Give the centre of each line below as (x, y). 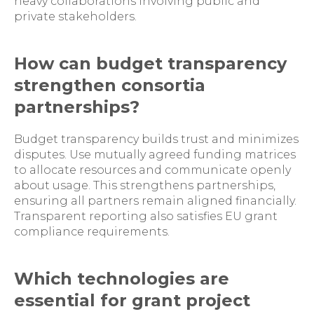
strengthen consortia (110, 85)
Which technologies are (122, 279)
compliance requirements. (92, 232)
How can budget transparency (150, 63)
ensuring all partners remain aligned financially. (155, 201)
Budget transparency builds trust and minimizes (156, 139)
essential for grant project (132, 300)
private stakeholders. (75, 16)
